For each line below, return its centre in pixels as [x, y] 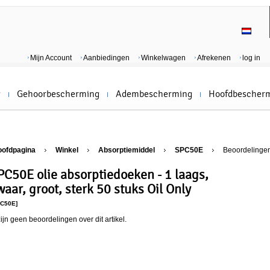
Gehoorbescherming [58, 94]
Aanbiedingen [106, 58]
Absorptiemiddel [127, 150]
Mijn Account [51, 58]
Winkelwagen [163, 58]
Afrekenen [214, 58]
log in [251, 58]
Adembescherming [154, 94]
